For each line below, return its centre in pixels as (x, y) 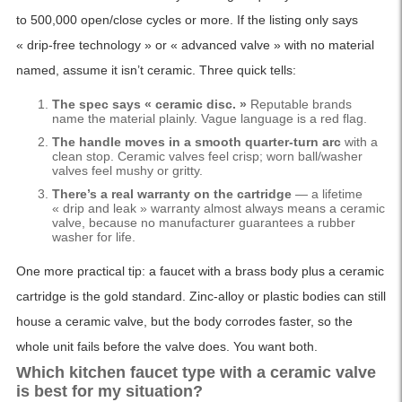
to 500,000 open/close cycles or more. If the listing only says (187, 20)
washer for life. (93, 237)
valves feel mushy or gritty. (127, 171)
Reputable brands (299, 105)
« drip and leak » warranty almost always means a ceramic (218, 209)
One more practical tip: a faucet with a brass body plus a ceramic (200, 271)
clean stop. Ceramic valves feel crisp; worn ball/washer (207, 157)
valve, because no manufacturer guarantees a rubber (203, 223)
